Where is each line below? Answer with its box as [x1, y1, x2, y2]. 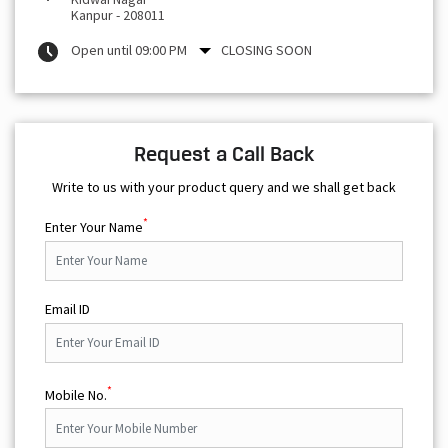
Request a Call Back [133, 141, 315, 166]
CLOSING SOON [221, 40, 312, 59]
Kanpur [71, 5, 113, 24]
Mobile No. [45, 385, 107, 404]
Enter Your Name [45, 217, 143, 236]
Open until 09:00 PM [71, 40, 187, 59]
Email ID [45, 299, 90, 318]
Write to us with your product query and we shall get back [52, 177, 396, 196]
